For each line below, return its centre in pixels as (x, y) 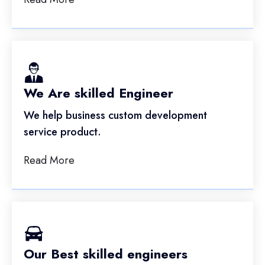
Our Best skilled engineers (106, 254)
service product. (62, 132)
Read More (49, 161)
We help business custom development (115, 116)
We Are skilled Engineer (98, 93)
